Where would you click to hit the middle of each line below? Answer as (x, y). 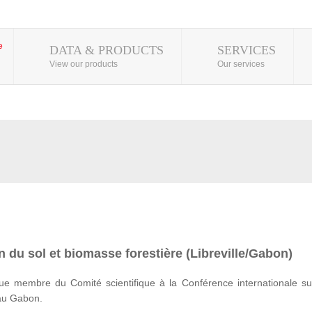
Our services (241, 64)
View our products (84, 64)
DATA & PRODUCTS (107, 50)
